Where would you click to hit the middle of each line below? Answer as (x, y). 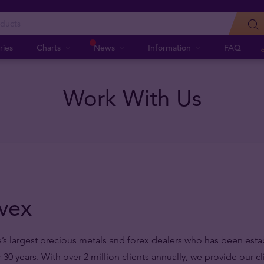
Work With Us (132, 98)
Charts (49, 47)
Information (169, 47)
